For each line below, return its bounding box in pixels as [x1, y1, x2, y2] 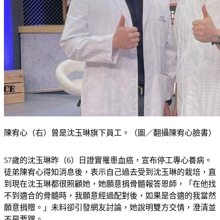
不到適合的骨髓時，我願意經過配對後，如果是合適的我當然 [4, 203, 216, 212]
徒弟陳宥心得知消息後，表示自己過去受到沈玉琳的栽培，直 [4, 180, 216, 189]
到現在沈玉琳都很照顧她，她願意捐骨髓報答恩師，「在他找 [4, 192, 216, 200]
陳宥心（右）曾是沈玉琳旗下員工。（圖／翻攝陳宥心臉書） [4, 140, 216, 149]
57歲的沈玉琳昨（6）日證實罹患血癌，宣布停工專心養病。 [4, 168, 212, 177]
